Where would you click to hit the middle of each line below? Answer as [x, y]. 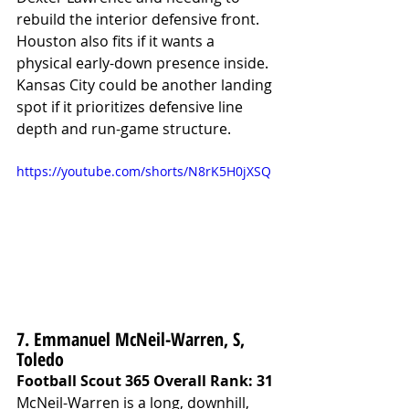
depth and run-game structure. [124, 129]
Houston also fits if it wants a [117, 42]
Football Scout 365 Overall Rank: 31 [145, 380]
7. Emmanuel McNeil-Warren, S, [133, 339]
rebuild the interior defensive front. [140, 20]
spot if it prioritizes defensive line [131, 107]
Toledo [40, 359]
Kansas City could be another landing [146, 85]
